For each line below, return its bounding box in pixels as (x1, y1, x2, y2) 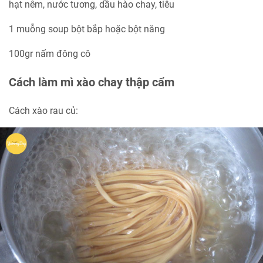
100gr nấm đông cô (9, 48, 90, 60)
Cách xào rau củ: (9, 105, 78, 117)
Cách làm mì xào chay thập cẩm (9, 75, 174, 90)
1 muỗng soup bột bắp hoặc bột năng (9, 23, 165, 35)
